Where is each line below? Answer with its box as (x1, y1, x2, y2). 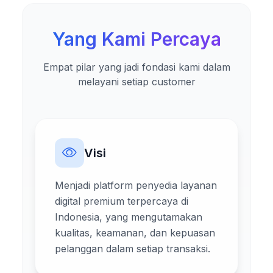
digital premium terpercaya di (55, 194, 188, 207)
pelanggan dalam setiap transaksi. (55, 242, 210, 255)
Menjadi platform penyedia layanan (55, 179, 217, 191)
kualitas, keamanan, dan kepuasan (55, 226, 215, 239)
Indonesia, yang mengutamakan (55, 210, 202, 223)
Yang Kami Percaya (52, 27, 221, 50)
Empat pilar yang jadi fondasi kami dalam (43, 60, 230, 73)
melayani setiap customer (77, 75, 196, 88)
